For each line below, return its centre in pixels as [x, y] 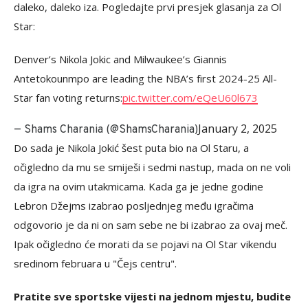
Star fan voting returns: [68, 98]
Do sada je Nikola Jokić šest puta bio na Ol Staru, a [131, 148]
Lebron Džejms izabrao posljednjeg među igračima [134, 206]
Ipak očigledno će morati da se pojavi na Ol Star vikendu [145, 244]
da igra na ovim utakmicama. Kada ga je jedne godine [139, 186]
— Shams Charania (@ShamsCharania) [106, 130]
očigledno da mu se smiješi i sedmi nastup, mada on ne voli [152, 167]
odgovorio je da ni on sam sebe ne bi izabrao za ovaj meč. [151, 225]
